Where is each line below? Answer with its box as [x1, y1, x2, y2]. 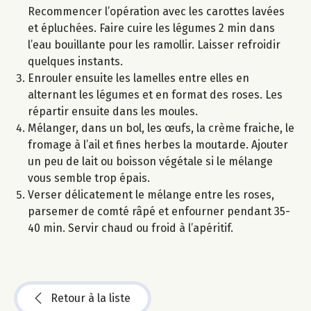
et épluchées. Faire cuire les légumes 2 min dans [28, 21, 275, 35]
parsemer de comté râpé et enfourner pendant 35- [28, 204, 290, 218]
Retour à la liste [51, 291, 131, 305]
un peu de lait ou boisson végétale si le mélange [28, 154, 273, 168]
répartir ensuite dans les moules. [28, 104, 198, 118]
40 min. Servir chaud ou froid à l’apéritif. [28, 221, 233, 235]
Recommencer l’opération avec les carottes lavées [28, 4, 285, 18]
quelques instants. [28, 54, 123, 68]
